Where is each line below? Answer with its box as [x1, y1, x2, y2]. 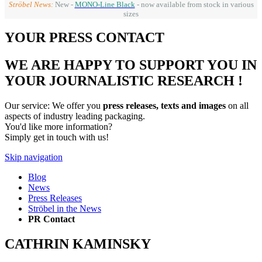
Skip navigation [5, 152, 63, 163]
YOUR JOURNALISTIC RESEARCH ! [5, 73, 243, 89]
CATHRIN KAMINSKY [5, 236, 151, 252]
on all [226, 101, 249, 111]
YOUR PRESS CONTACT [5, 30, 164, 46]
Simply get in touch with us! [5, 132, 109, 143]
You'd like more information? [5, 122, 112, 132]
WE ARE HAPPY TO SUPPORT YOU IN [5, 57, 257, 73]
